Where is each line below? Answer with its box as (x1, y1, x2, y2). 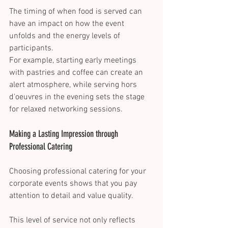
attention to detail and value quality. (9, 191, 135, 202)
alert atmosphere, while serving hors (9, 80, 139, 91)
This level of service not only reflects (9, 215, 137, 226)
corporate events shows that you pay (9, 179, 139, 189)
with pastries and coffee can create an (9, 68, 145, 78)
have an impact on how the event (9, 19, 126, 30)
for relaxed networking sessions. (9, 104, 125, 115)
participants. (9, 43, 55, 54)
